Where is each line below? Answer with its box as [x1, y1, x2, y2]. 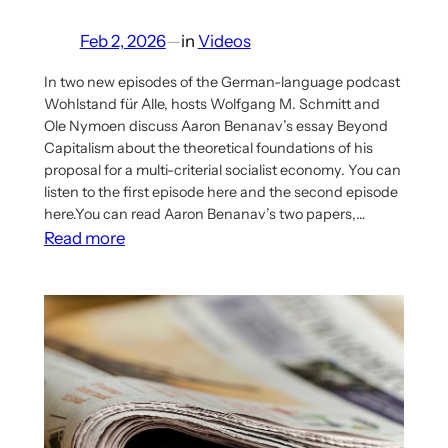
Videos [197, 31, 251, 52]
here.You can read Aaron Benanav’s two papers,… [43, 205, 365, 224]
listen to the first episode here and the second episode [43, 183, 398, 202]
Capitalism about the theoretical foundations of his [43, 139, 373, 158]
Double [123, 383, 180, 404]
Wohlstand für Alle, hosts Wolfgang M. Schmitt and [43, 95, 380, 114]
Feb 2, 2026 [79, 31, 166, 52]
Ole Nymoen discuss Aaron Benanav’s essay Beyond [43, 117, 388, 136]
